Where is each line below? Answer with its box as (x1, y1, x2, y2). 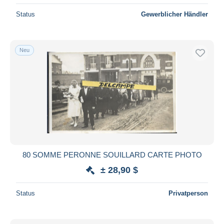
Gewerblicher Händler (141, 10, 208, 18)
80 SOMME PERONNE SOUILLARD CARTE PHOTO (22, 150, 202, 159)
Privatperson (168, 189, 208, 197)
